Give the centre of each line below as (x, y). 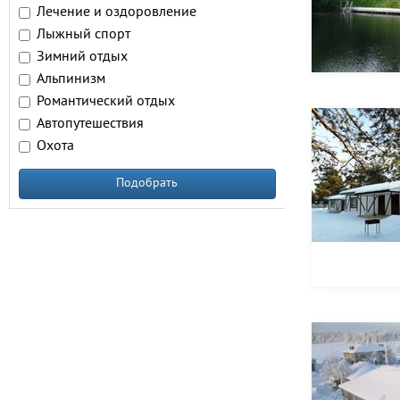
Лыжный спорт (83, 35)
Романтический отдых (106, 102)
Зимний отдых (82, 57)
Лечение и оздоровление (117, 12)
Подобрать (147, 183)
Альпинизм (71, 79)
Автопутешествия (90, 124)
